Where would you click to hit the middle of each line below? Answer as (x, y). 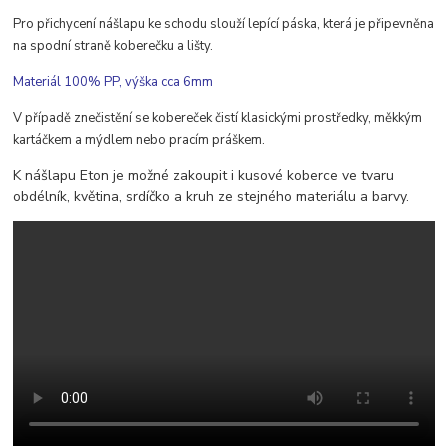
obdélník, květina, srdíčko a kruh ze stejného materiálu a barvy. (211, 197)
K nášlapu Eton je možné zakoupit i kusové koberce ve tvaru (204, 176)
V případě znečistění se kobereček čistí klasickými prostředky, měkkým (218, 118)
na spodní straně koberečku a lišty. (113, 46)
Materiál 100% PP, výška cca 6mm (113, 82)
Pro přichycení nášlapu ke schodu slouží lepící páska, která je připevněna (224, 24)
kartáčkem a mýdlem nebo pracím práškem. (139, 140)
